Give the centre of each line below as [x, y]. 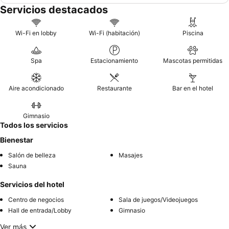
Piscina [193, 33]
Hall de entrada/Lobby [40, 211]
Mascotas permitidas [193, 61]
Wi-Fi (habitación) [114, 33]
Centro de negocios [36, 200]
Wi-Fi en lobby [36, 33]
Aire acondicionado [36, 88]
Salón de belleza [32, 155]
